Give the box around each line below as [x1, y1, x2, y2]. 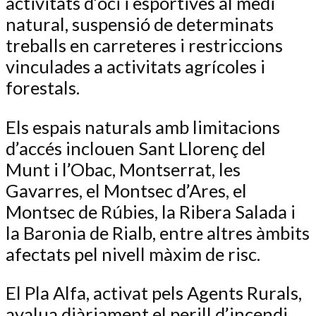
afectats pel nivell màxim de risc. [6, 243, 260, 265]
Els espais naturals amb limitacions [6, 116, 280, 138]
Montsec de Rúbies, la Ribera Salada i [6, 200, 296, 222]
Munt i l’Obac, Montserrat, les [6, 158, 241, 180]
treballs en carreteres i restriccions [6, 35, 283, 56]
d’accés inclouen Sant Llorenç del [6, 137, 266, 159]
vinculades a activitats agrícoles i [6, 56, 265, 78]
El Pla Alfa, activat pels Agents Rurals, [6, 282, 302, 304]
